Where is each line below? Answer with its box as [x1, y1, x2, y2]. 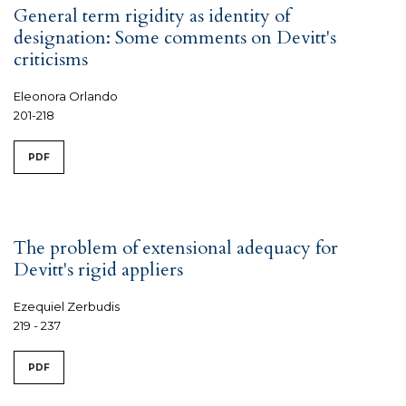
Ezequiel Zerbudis [14, 298, 120, 314]
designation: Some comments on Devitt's [14, 24, 336, 50]
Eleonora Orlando [14, 88, 118, 103]
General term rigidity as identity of [14, 3, 290, 28]
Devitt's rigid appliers [14, 256, 183, 282]
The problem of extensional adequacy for [14, 235, 338, 260]
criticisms [14, 46, 88, 72]
